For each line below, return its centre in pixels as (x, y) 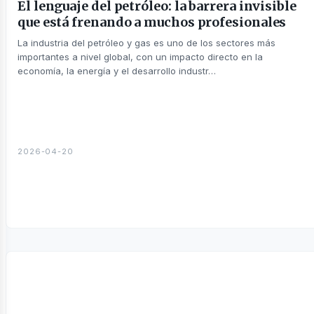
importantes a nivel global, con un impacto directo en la (140, 56)
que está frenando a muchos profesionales (152, 22)
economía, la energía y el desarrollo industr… (117, 70)
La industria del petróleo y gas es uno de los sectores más (146, 42)
